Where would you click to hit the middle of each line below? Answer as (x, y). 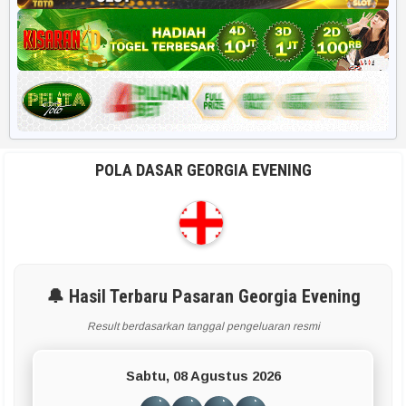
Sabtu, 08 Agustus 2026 (203, 376)
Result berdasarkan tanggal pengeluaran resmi (203, 327)
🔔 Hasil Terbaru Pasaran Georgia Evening (203, 297)
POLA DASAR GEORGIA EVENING (203, 170)
